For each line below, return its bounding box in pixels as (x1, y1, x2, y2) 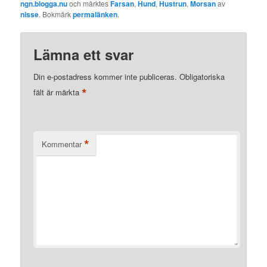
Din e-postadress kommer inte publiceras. (33, 70, 178, 82)
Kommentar (42, 138, 82, 150)
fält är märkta (33, 86, 82, 98)
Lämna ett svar (33, 44, 134, 64)
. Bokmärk (39, 8, 73, 19)
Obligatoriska (179, 70, 225, 82)
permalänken (73, 8, 118, 20)
